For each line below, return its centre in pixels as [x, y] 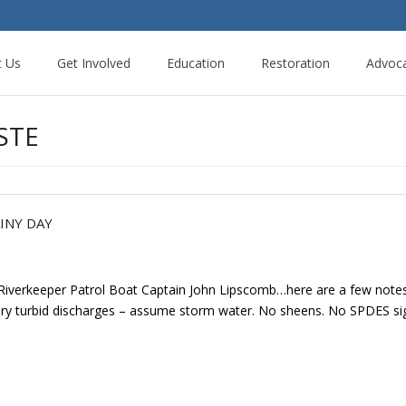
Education [196, 63]
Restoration [295, 63]
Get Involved [94, 63]
